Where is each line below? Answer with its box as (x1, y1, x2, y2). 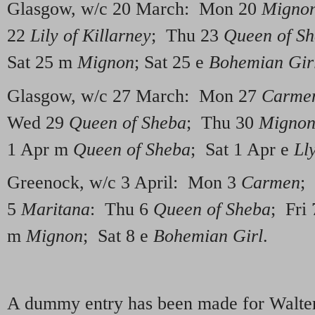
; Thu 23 (151, 25, 224, 46)
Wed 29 (7, 112, 69, 133)
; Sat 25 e (134, 51, 209, 72)
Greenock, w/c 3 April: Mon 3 (7, 172, 241, 193)
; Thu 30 (186, 112, 259, 133)
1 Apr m (7, 139, 73, 160)
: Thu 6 (90, 199, 153, 220)
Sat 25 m (7, 51, 77, 72)
